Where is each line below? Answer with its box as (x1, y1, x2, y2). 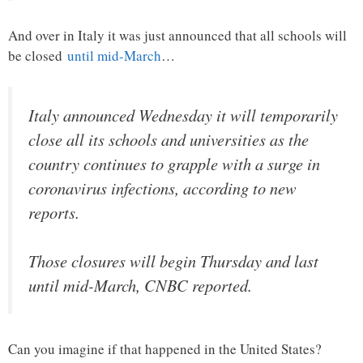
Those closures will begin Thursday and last (28, 250, 318, 273)
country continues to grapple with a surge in (28, 152, 320, 175)
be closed (8, 46, 67, 66)
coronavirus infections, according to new (28, 176, 297, 199)
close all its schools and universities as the (28, 127, 309, 151)
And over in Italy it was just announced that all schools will (8, 26, 347, 45)
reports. (28, 200, 79, 224)
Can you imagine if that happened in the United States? (8, 340, 322, 358)
